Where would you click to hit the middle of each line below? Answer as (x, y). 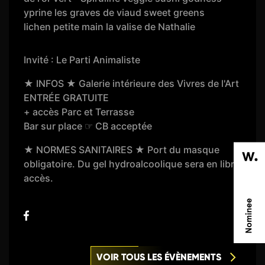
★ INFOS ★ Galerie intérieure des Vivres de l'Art (132, 83)
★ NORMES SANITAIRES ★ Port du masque (122, 149)
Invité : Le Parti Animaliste (82, 59)
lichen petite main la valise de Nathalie (110, 26)
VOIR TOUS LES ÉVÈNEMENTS (159, 257)
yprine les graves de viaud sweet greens (114, 12)
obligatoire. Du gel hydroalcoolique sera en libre (132, 164)
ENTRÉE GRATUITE (67, 97)
